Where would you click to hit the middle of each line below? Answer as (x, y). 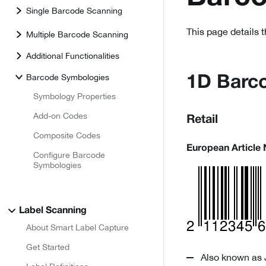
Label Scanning (53, 211)
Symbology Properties (75, 96)
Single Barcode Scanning (74, 10)
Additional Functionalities (73, 56)
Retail (202, 120)
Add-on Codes (60, 116)
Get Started (48, 247)
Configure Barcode (69, 155)
